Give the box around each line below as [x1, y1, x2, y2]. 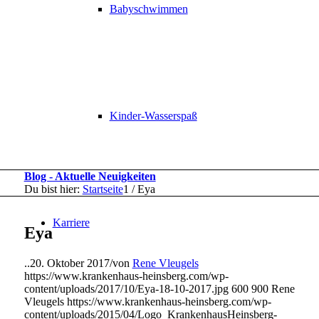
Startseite [82, 183, 123, 195]
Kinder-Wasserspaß [109, 110, 197, 122]
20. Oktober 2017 [29, 256, 110, 269]
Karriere [52, 216, 90, 229]
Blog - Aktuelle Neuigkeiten [23, 170, 156, 182]
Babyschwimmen [109, 3, 188, 15]
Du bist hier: [23, 183, 80, 195]
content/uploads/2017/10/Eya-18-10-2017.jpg [23, 282, 229, 295]
